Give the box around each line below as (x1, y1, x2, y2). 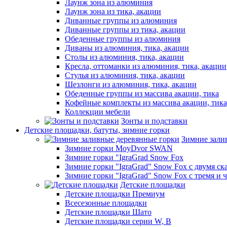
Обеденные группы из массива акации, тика (65, 89, 219, 98)
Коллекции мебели (65, 107, 130, 116)
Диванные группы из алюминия (65, 16, 177, 25)
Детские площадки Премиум (65, 190, 165, 198)
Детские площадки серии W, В (65, 217, 171, 225)
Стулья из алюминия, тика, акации (65, 71, 185, 80)
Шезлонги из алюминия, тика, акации (65, 80, 197, 89)
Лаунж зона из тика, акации (65, 7, 161, 16)
